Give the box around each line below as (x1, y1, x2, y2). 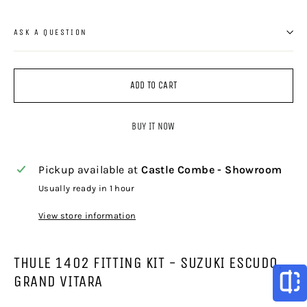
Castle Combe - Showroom (141, 162, 282, 176)
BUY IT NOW (132, 121, 175, 133)
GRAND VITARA (14, 271, 103, 291)
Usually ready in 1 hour (38, 182, 135, 193)
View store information (38, 210, 136, 221)
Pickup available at (38, 162, 142, 176)
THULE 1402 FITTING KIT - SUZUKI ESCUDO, (14, 253, 283, 272)
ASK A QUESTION (14, 27, 88, 37)
